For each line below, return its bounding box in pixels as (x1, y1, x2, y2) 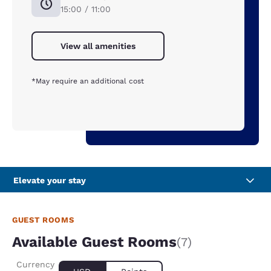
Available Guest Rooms (12, 233, 177, 251)
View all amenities (60, 41, 135, 51)
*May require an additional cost (31, 77, 144, 86)
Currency (16, 260, 54, 270)
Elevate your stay (13, 175, 86, 186)
